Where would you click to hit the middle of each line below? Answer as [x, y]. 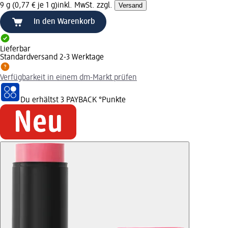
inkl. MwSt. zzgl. [86, 5]
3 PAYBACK [79, 100]
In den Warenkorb [64, 22]
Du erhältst [40, 100]
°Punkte [111, 100]
